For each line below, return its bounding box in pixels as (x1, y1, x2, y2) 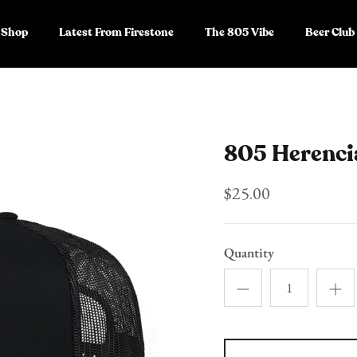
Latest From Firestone (59, 27, 174, 39)
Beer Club (305, 27, 355, 39)
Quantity (223, 244, 274, 262)
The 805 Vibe (205, 27, 274, 39)
